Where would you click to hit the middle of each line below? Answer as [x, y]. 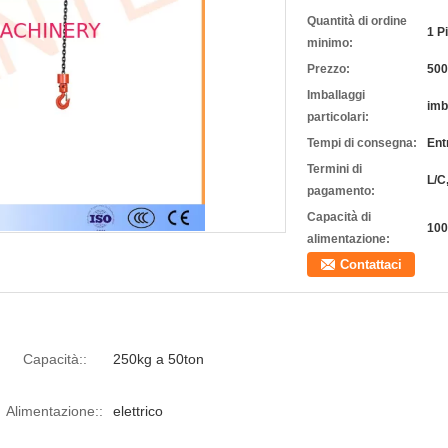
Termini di [334, 169]
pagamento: [341, 191]
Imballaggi [336, 95]
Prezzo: [328, 69]
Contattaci [371, 264]
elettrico [138, 411]
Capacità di [339, 217]
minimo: [330, 43]
